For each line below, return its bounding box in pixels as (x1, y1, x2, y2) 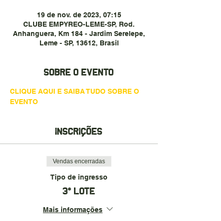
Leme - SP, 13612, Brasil (39, 39, 119, 47)
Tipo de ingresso (50, 173, 108, 181)
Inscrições (55, 126, 103, 137)
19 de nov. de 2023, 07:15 (37, 11, 121, 19)
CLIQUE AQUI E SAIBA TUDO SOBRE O (10, 87, 141, 95)
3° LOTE (63, 185, 95, 196)
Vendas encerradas (53, 158, 105, 165)
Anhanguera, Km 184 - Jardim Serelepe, (13, 30, 145, 37)
